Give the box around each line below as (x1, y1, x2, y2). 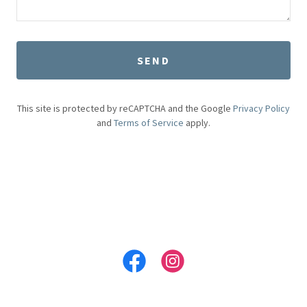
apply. (184, 116, 210, 129)
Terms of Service (114, 116, 184, 129)
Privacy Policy (233, 102, 290, 114)
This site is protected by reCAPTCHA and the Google (17, 102, 233, 114)
